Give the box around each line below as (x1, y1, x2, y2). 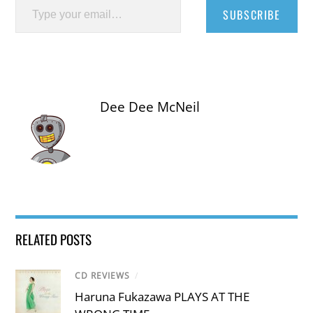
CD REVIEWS (75, 270, 131, 282)
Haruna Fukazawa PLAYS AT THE (75, 289, 250, 305)
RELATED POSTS (15, 229, 92, 249)
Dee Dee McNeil (100, 98, 201, 117)
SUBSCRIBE (223, 6, 281, 24)
